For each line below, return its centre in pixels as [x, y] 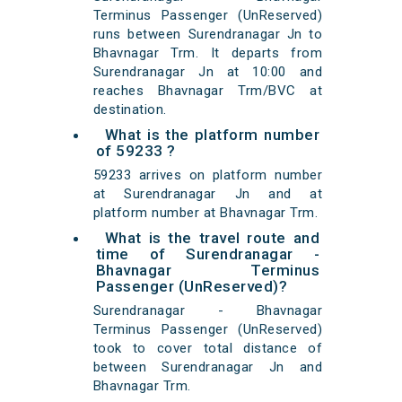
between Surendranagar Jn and [208, 367]
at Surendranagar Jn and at [208, 194]
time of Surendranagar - [208, 254]
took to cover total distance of [208, 349]
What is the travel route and [212, 238]
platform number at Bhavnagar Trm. [205, 213]
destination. [130, 110]
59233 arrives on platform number [208, 175]
